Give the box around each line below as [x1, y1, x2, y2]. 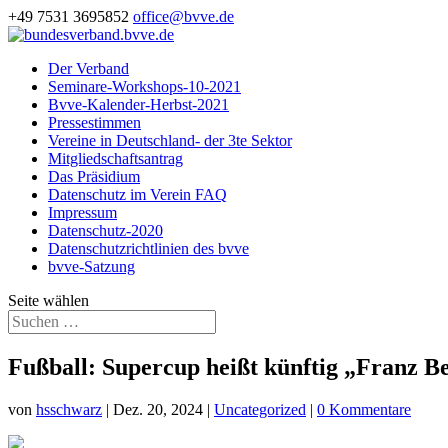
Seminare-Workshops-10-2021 [48, 78, 241, 95]
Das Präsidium [48, 168, 140, 185]
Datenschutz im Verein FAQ [48, 186, 227, 203]
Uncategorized [214, 400, 306, 418]
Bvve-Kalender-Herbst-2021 [48, 96, 229, 113]
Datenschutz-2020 [48, 222, 163, 239]
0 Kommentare [317, 400, 411, 418]
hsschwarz [36, 400, 102, 418]
